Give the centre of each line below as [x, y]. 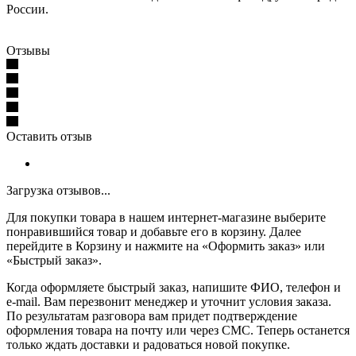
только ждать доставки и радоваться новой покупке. [148, 345]
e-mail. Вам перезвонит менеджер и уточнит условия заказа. [169, 302]
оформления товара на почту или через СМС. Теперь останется [178, 331]
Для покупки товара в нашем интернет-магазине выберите [166, 218]
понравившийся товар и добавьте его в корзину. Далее [154, 232]
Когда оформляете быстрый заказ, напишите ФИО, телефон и [174, 288]
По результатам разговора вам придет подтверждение [152, 316]
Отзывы [28, 51]
